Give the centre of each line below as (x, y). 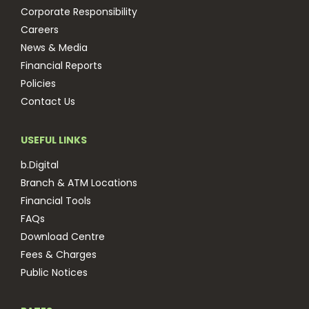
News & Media (54, 48)
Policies (38, 83)
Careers (40, 30)
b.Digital (40, 165)
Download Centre (63, 237)
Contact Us (48, 101)
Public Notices (54, 272)
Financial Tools (56, 201)
